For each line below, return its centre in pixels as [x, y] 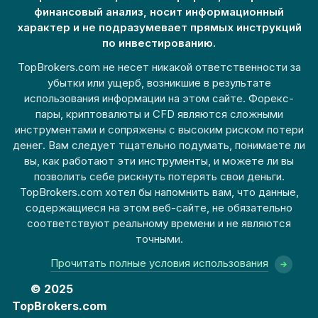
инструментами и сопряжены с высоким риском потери [159, 130]
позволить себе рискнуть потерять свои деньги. [159, 176]
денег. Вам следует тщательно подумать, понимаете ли [159, 145]
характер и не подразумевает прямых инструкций [159, 27]
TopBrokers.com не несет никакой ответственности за [159, 67]
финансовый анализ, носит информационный [159, 12]
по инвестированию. [159, 43]
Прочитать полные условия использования [159, 263]
